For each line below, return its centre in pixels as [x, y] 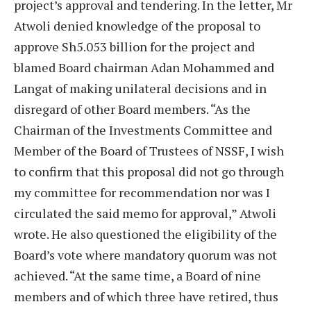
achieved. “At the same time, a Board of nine [137, 275]
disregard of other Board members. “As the [132, 109]
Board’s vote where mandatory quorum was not [145, 254]
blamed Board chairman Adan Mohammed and [144, 67]
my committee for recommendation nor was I [142, 192]
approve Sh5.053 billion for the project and [134, 46]
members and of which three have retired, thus [146, 296]
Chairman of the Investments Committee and [143, 129]
